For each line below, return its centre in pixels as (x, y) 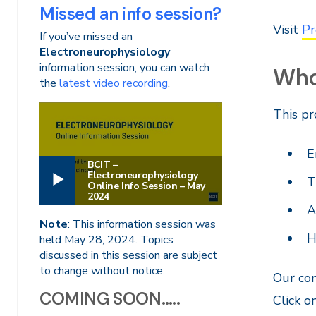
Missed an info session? (130, 14)
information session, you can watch (124, 68)
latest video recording (114, 83)
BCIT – (103, 164)
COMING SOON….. (110, 298)
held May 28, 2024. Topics (107, 239)
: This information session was (142, 224)
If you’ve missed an (86, 37)
